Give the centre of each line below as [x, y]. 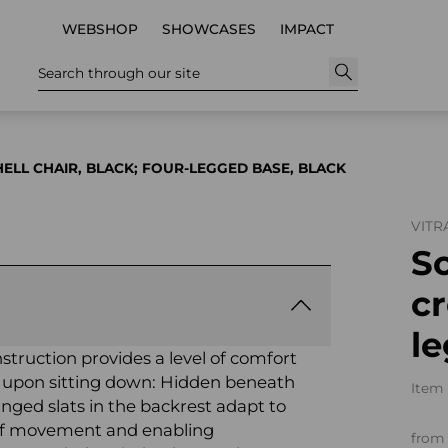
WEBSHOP [100, 29]
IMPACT [307, 29]
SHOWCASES [209, 29]
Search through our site [119, 72]
